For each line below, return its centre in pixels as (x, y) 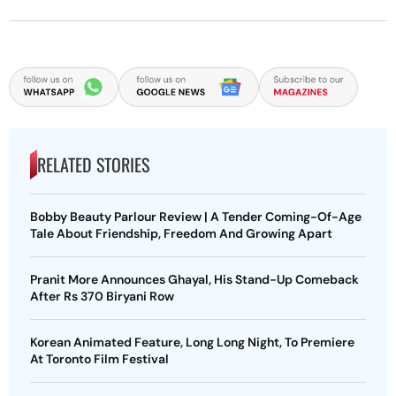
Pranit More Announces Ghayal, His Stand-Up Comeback (194, 279)
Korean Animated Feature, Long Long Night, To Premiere (192, 342)
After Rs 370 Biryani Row (102, 296)
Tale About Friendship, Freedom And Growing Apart (181, 233)
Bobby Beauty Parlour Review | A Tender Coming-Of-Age (196, 216)
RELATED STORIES (93, 164)
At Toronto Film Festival (99, 358)
